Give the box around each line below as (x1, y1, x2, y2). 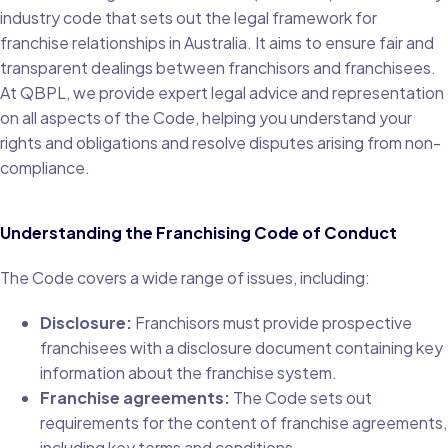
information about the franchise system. (40, 362, 337, 384)
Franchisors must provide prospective (132, 312, 412, 334)
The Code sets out (230, 387, 372, 409)
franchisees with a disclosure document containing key (40, 337, 443, 359)
